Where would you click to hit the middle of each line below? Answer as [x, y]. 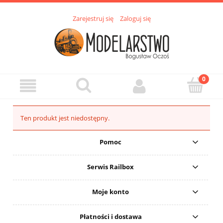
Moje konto [111, 192]
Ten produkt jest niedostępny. [65, 118]
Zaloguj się [135, 19]
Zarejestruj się [93, 19]
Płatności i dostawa [111, 217]
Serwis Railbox [111, 167]
